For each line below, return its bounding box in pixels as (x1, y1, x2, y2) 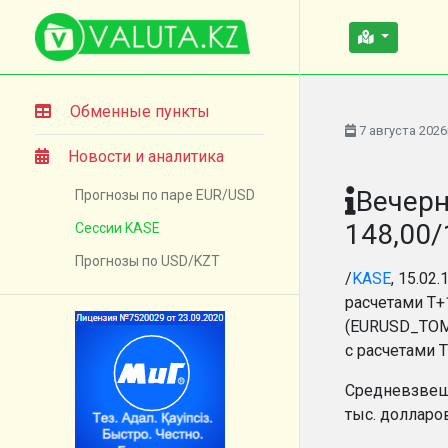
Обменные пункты (70, 102, 210, 121)
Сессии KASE (75, 220, 160, 236)
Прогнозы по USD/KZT (75, 253, 220, 269)
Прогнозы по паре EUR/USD (75, 187, 255, 203)
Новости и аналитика (68, 147, 224, 166)
